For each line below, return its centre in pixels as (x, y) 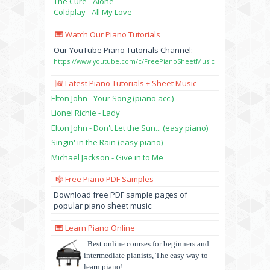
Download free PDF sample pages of (121, 195)
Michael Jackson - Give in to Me (107, 157)
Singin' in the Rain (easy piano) (107, 143)
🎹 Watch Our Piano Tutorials (108, 34)
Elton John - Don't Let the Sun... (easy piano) (130, 127)
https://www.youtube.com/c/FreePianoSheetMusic (134, 61)
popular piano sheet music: (103, 206)
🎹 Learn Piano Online (95, 228)
